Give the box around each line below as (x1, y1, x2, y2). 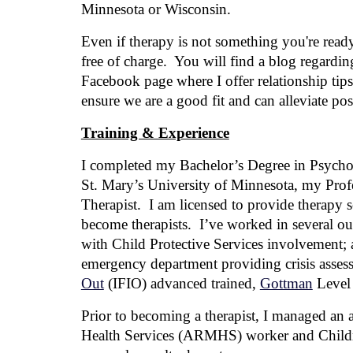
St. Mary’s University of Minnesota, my (80, 176, 325, 193)
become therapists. (80, 216, 191, 232)
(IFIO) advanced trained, (103, 275, 256, 292)
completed (85, 157, 156, 173)
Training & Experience (80, 124, 229, 141)
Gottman (259, 275, 313, 292)
